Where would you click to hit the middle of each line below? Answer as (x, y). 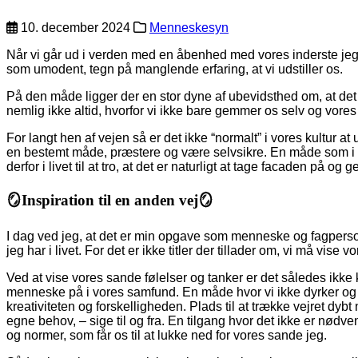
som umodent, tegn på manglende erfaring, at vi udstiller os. (175, 69)
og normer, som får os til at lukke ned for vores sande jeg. (167, 336)
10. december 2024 (74, 27)
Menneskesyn (189, 27)
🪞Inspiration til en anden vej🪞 (110, 200)
